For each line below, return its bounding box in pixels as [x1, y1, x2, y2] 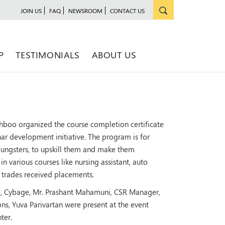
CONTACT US [110, 7, 145, 15]
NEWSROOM [68, 7, 102, 15]
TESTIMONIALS [16, 49, 80, 60]
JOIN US [21, 7, 42, 15]
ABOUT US [91, 49, 137, 60]
